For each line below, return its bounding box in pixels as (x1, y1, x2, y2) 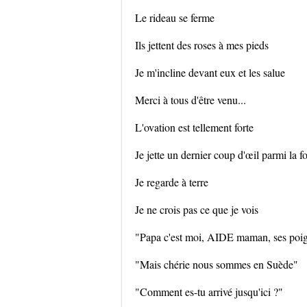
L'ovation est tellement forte (135, 120, 254, 134)
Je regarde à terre (135, 175, 208, 189)
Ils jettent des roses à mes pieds (135, 38, 269, 52)
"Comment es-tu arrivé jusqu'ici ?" (135, 284, 283, 299)
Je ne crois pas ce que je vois (135, 202, 258, 217)
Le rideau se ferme (135, 10, 214, 25)
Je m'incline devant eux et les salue (135, 65, 285, 79)
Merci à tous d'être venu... (135, 93, 246, 107)
